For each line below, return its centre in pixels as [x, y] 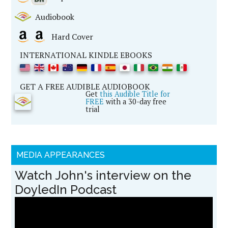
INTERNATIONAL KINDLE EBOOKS [86, 55]
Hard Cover [70, 37]
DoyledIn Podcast [66, 190]
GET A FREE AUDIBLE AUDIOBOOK [85, 87]
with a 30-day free [135, 102]
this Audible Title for [135, 94]
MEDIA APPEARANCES [61, 155]
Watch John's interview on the [103, 175]
